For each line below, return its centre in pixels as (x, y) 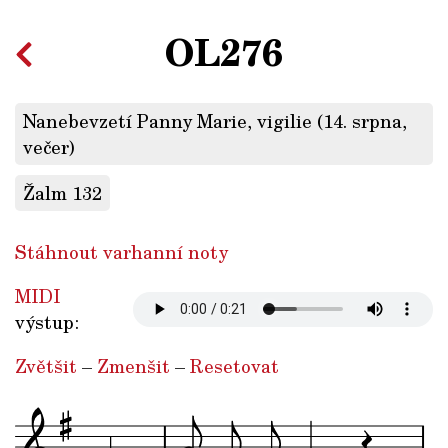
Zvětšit (46, 366)
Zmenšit (133, 366)
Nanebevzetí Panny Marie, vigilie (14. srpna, (215, 121)
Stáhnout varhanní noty (121, 252)
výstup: (47, 322)
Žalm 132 (62, 193)
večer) (49, 147)
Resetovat (234, 366)
